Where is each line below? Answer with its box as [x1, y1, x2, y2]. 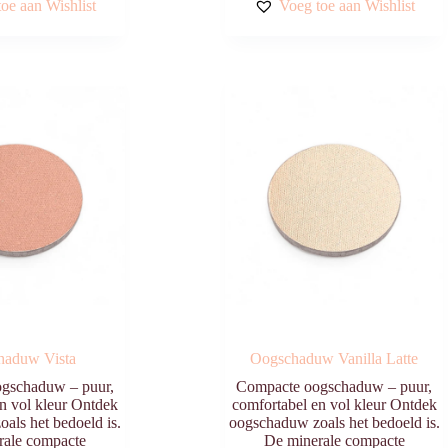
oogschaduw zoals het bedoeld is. [228, 413, 440, 431]
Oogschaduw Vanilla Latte [250, 349, 419, 367]
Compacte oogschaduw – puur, [236, 377, 433, 395]
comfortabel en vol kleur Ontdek [231, 395, 437, 413]
